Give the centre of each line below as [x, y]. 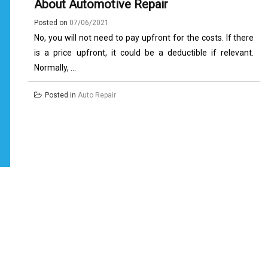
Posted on [52, 23]
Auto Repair [97, 95]
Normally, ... [55, 68]
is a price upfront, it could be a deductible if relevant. [144, 53]
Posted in [62, 95]
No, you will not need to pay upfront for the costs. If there [144, 38]
